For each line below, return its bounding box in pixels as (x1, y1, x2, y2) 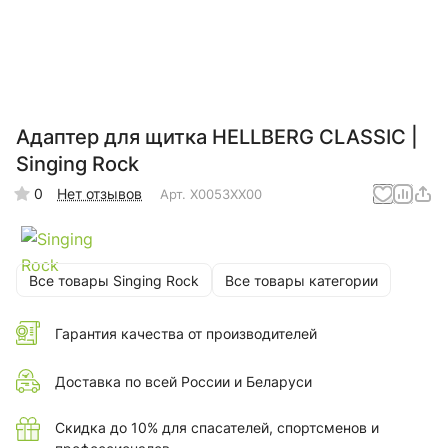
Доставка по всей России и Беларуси (55, 372, 312, 390)
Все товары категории (225, 271, 378, 289)
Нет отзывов (57, 185, 142, 203)
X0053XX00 (190, 185, 262, 202)
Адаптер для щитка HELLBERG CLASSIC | (16, 125, 418, 150)
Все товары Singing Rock (29, 271, 199, 289)
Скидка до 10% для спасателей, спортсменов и (55, 419, 379, 437)
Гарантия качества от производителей (55, 324, 317, 342)
